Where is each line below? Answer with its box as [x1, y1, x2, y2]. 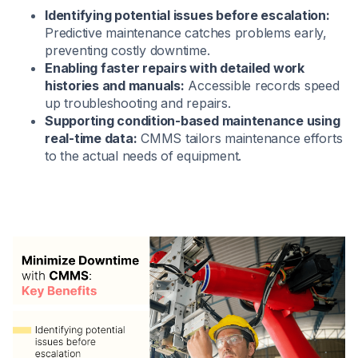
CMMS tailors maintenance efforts [137, 130, 343, 147]
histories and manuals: [45, 78, 185, 94]
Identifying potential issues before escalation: [45, 7, 330, 24]
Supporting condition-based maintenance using [45, 113, 340, 129]
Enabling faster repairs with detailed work [45, 60, 304, 77]
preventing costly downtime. [45, 42, 210, 59]
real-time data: [45, 130, 137, 147]
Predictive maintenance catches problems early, [45, 25, 327, 42]
